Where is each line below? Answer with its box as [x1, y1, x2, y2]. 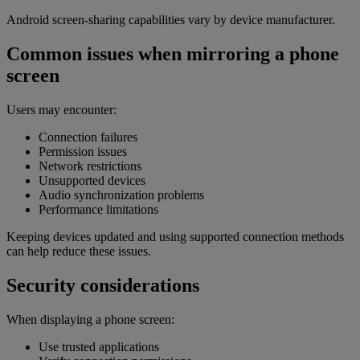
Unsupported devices [39, 173, 145, 187]
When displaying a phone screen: [6, 312, 174, 326]
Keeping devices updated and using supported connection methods [6, 229, 344, 243]
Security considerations [6, 274, 199, 296]
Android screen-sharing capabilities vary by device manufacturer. [6, 12, 335, 27]
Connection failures [39, 129, 137, 144]
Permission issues [39, 144, 127, 158]
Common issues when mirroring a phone [6, 43, 339, 64]
